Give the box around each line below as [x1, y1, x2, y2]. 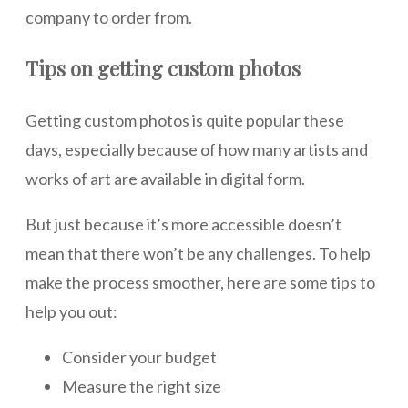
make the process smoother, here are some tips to [25, 272, 375, 293]
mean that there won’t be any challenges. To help [25, 243, 371, 264]
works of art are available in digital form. [25, 168, 305, 189]
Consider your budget [62, 347, 217, 368]
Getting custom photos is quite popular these [25, 110, 344, 131]
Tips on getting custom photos [25, 55, 301, 83]
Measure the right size [62, 376, 221, 397]
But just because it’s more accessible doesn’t [25, 214, 342, 235]
